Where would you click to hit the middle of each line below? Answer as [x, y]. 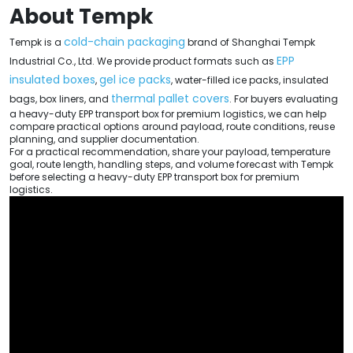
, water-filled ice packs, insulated [250, 80]
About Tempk [82, 16]
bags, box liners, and [60, 98]
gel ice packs [135, 79]
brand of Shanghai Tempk [250, 42]
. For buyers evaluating [284, 98]
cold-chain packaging [124, 41]
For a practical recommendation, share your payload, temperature [170, 151]
